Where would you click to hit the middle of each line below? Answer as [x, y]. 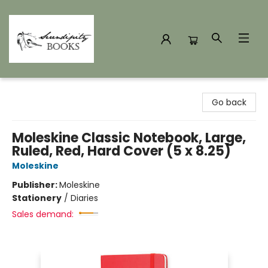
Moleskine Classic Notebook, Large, [129, 138]
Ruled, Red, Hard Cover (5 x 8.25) [121, 151]
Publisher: [36, 185]
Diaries [84, 198]
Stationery [37, 198]
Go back [229, 102]
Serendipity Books [45, 89]
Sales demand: [43, 214]
